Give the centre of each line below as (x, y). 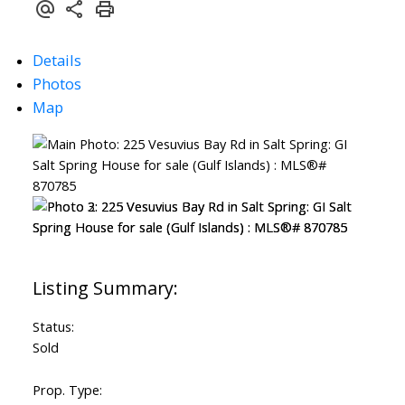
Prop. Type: (67, 390)
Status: (53, 327)
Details (57, 61)
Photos (57, 84)
